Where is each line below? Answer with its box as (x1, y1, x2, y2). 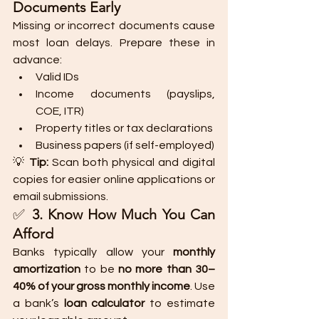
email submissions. (13, 191, 108, 202)
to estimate (145, 298, 216, 309)
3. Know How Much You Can (31, 206, 216, 223)
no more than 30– (118, 263, 215, 275)
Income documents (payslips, (36, 88, 215, 100)
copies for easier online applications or (13, 174, 215, 185)
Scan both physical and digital (48, 157, 215, 168)
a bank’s (13, 298, 64, 309)
